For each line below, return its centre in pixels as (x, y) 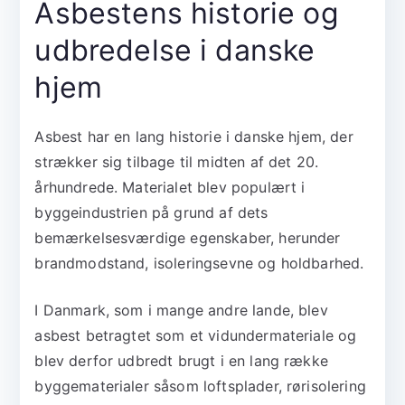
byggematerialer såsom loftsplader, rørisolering (200, 386)
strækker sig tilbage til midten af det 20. (177, 162)
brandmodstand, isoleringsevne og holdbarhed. (199, 264)
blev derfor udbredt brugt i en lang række (181, 361)
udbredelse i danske (175, 51)
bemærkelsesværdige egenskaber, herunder (188, 238)
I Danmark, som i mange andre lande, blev (181, 311)
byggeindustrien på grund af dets (151, 213)
